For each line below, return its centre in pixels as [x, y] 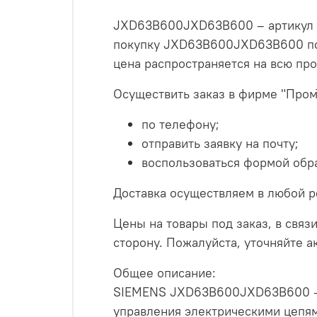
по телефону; [180, 124]
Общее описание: [165, 272]
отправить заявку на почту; [220, 143]
